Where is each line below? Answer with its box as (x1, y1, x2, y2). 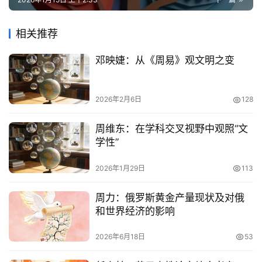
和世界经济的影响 (95, 205, 175, 217)
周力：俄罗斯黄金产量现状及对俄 (95, 191, 244, 204)
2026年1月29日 (95, 163, 145, 173)
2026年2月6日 (95, 95, 142, 104)
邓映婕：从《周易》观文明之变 (95, 54, 235, 67)
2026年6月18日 (95, 232, 145, 241)
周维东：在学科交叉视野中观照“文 (95, 123, 248, 135)
